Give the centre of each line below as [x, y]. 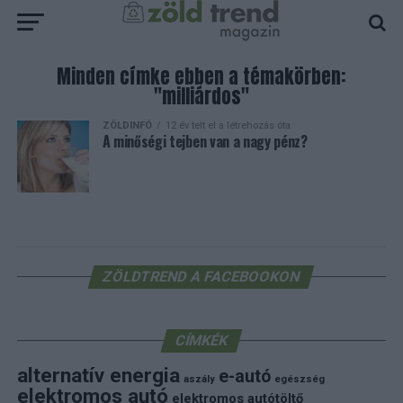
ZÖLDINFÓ [127, 125]
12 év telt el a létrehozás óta [228, 125]
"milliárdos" [201, 97]
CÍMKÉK [201, 340]
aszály [199, 379]
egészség [299, 379]
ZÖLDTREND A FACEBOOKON [202, 277]
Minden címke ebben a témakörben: [201, 77]
